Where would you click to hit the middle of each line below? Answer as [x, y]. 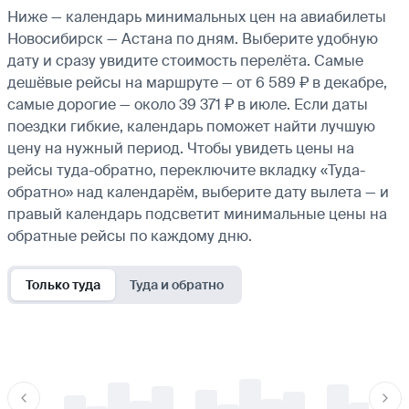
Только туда [63, 284]
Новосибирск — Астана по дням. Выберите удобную [193, 38]
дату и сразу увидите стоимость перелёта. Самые [185, 60]
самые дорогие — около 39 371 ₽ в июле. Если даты [188, 104]
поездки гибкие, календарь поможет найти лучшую [191, 126]
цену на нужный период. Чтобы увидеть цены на [181, 148]
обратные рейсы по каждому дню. [130, 236]
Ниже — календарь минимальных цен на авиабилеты [197, 16]
